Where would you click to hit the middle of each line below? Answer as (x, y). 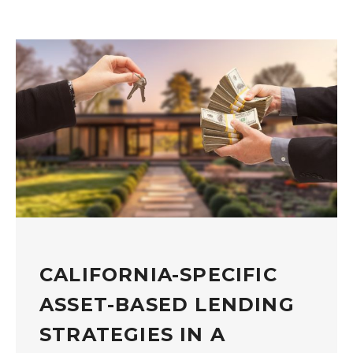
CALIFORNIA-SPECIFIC (158, 274)
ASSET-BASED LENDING (167, 304)
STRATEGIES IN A (132, 334)
